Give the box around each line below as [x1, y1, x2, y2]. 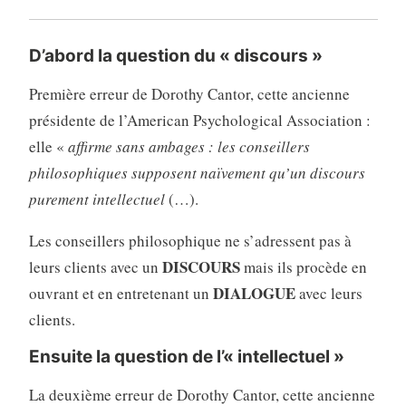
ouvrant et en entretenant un [28, 283, 213, 304]
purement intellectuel [28, 188, 165, 210]
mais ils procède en [239, 256, 367, 278]
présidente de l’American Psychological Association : [28, 110, 371, 131]
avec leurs [295, 283, 362, 304]
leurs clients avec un [28, 256, 162, 278]
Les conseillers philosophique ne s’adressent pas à [28, 230, 352, 252]
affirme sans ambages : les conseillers [67, 136, 310, 158]
